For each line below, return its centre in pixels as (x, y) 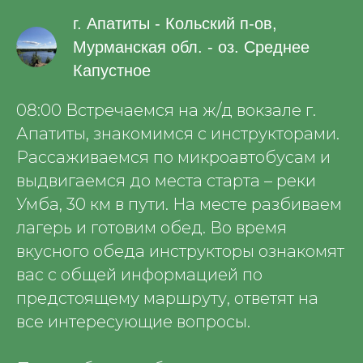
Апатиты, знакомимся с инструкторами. (178, 134)
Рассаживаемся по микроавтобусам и (173, 157)
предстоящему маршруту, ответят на (167, 298)
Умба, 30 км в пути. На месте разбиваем (179, 204)
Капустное (112, 70)
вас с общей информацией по (139, 275)
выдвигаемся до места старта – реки (166, 181)
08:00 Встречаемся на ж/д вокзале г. (166, 110)
